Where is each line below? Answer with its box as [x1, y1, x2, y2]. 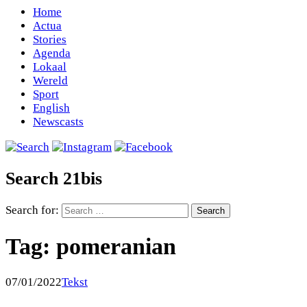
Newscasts [33, 115, 84, 128]
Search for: [5, 204, 59, 217]
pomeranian [56, 234, 176, 260]
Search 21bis [5, 169, 102, 189]
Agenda [33, 47, 71, 60]
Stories [33, 33, 66, 46]
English [33, 101, 70, 114]
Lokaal [33, 60, 66, 73]
